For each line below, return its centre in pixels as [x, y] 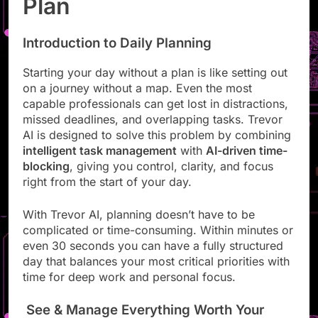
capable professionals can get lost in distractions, [155, 116]
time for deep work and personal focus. [129, 289]
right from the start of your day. [107, 194]
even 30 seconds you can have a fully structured [153, 258]
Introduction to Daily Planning [117, 55]
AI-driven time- [247, 163]
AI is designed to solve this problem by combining [157, 147]
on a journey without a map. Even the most [137, 100]
